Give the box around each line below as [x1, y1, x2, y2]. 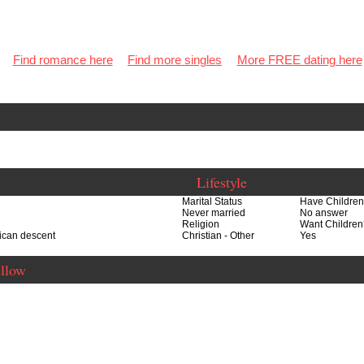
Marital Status [182, 196, 242, 208]
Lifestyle [197, 171, 247, 192]
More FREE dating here [236, 53, 362, 67]
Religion [182, 219, 219, 231]
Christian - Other [182, 230, 254, 242]
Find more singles [128, 53, 222, 67]
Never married [182, 207, 245, 219]
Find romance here [12, 53, 113, 67]
